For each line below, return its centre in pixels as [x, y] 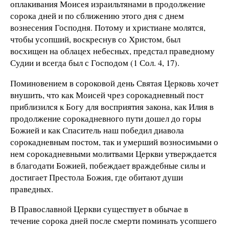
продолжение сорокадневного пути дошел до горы [106, 118]
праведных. [32, 189]
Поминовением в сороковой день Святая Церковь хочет [114, 83]
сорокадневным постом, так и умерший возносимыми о [114, 142]
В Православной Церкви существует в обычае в [99, 209]
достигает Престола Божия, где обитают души [97, 177]
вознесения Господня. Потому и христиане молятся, [108, 27]
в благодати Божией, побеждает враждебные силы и [108, 165]
